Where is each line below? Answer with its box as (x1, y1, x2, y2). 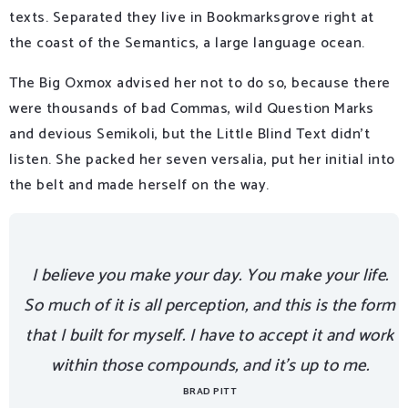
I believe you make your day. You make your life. (31, 260, 389, 290)
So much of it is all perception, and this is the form (24, 291, 396, 320)
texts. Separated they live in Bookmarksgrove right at (9, 5, 374, 30)
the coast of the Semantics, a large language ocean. (9, 30, 365, 56)
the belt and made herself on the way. (9, 172, 270, 198)
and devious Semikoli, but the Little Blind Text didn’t (9, 121, 370, 147)
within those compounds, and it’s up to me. (51, 351, 369, 380)
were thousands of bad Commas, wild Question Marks (9, 96, 374, 121)
